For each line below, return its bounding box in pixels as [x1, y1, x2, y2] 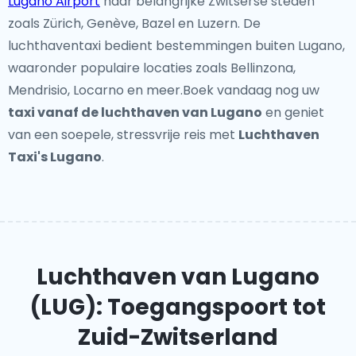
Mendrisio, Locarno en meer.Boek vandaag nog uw [8, 81, 319, 99]
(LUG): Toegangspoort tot [30, 292, 326, 323]
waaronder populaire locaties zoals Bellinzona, [8, 59, 296, 77]
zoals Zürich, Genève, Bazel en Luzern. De [8, 14, 261, 33]
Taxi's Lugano [8, 148, 102, 166]
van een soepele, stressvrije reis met [8, 126, 238, 144]
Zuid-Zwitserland [78, 322, 278, 353]
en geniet [262, 103, 324, 122]
